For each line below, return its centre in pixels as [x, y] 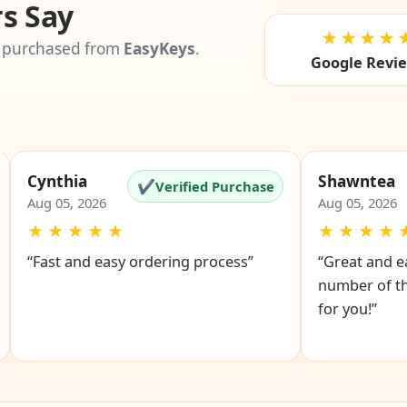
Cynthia [57, 182]
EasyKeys [159, 49]
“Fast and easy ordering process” [140, 262]
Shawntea [356, 182]
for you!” [347, 309]
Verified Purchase [214, 186]
